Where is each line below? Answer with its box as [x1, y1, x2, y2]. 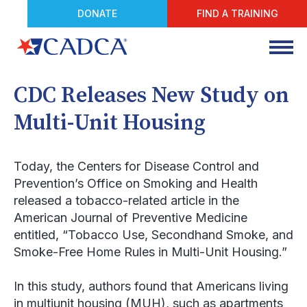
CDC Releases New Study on [14, 82, 289, 110]
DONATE [77, 8, 117, 19]
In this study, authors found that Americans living [14, 279, 288, 293]
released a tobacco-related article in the [14, 193, 239, 208]
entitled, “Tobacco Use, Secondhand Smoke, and [14, 228, 293, 242]
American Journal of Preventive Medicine [14, 210, 247, 225]
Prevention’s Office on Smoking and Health [14, 176, 258, 191]
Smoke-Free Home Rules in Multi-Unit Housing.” [14, 245, 287, 259]
